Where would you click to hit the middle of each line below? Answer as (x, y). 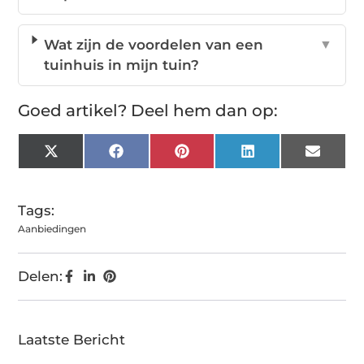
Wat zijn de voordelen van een (154, 45)
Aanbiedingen (52, 229)
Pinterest (218, 157)
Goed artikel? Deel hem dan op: (148, 111)
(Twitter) (84, 170)
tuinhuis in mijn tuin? (122, 65)
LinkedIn (283, 157)
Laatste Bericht (72, 340)
